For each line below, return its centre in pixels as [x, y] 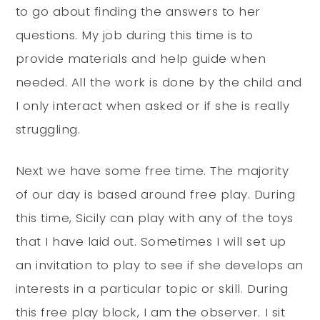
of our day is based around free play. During [155, 194]
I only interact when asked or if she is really [152, 105]
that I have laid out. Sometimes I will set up [151, 241]
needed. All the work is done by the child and [159, 82]
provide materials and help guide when [141, 58]
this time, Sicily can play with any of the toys [154, 217]
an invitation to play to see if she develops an [159, 265]
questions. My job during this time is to [135, 35]
